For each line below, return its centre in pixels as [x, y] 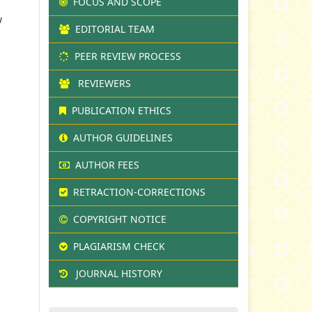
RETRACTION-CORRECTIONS [139, 192]
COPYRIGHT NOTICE [120, 219]
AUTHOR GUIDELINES [123, 137]
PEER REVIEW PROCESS [128, 56]
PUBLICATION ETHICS [122, 110]
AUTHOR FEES [107, 164]
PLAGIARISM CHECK [119, 246]
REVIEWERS [104, 83]
